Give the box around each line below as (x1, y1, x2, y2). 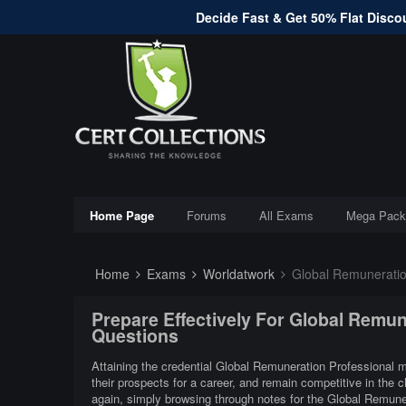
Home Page (89, 207, 154, 224)
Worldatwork (198, 265, 275, 283)
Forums (186, 207, 227, 224)
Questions (91, 323, 179, 349)
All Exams (258, 207, 314, 224)
